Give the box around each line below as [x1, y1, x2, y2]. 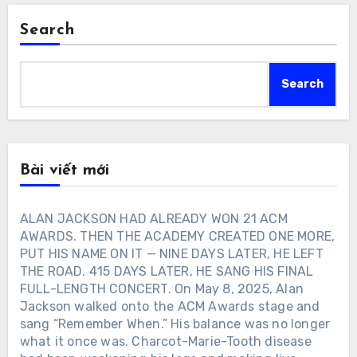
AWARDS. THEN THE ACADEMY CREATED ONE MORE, [19, 228, 335, 244]
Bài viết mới [19, 162, 109, 178]
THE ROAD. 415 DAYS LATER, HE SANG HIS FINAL [19, 263, 314, 279]
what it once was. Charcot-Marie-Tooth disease [19, 333, 312, 349]
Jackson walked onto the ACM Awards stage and [19, 298, 320, 314]
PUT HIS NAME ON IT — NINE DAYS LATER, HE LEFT [19, 245, 324, 261]
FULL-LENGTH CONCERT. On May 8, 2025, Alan [19, 280, 304, 296]
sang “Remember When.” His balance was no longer [19, 316, 331, 331]
